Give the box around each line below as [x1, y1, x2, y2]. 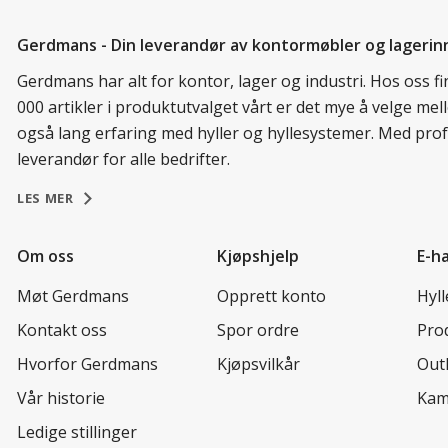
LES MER [17, 189, 74, 207]
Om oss [17, 245, 74, 267]
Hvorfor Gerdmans [17, 353, 158, 375]
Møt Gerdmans [17, 285, 129, 307]
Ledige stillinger [17, 421, 137, 443]
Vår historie [17, 387, 105, 409]
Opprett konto [217, 285, 326, 307]
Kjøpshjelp [217, 245, 299, 267]
